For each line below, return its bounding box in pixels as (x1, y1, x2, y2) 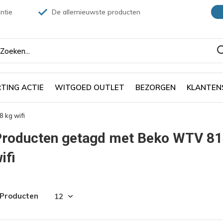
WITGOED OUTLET (55, 82, 124, 92)
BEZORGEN (135, 82, 176, 92)
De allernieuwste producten (50, 7, 140, 16)
